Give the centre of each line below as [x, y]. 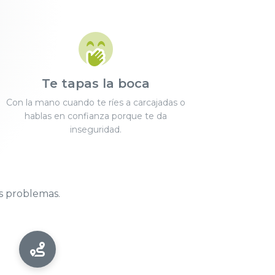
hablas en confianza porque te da [95, 116]
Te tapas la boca [95, 84]
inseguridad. [95, 130]
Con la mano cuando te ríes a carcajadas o [95, 103]
